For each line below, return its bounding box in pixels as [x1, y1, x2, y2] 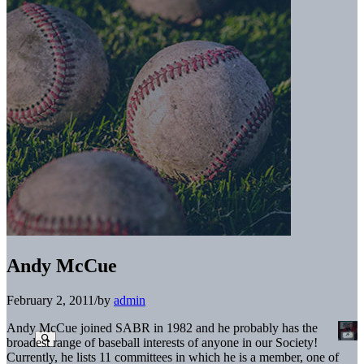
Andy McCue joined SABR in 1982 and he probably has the [6, 320, 318, 335]
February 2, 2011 [6, 292, 94, 307]
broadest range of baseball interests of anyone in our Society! [6, 335, 318, 349]
